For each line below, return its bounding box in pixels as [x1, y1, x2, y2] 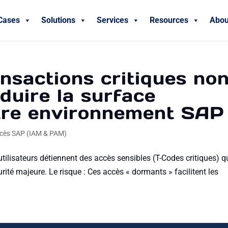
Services [97, 15, 128, 25]
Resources [150, 15, 188, 25]
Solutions [41, 15, 75, 25]
